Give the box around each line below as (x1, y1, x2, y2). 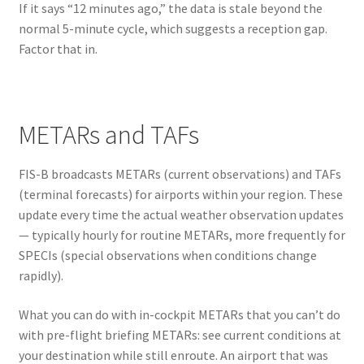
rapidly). (18, 267, 63, 284)
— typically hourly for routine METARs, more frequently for (18, 227, 345, 244)
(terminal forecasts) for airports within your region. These (18, 186, 343, 203)
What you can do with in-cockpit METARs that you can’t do (18, 305, 340, 323)
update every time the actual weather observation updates (18, 206, 344, 223)
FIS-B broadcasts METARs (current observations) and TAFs (18, 166, 341, 183)
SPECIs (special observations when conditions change (18, 247, 317, 264)
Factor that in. (18, 41, 97, 58)
